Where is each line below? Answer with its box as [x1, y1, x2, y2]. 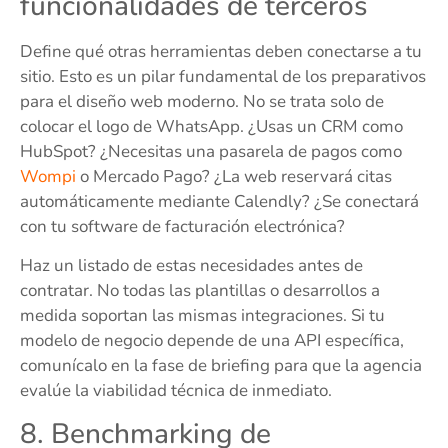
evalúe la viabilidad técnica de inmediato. [20, 379, 332, 403]
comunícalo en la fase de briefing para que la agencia [20, 354, 422, 378]
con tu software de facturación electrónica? [20, 214, 345, 238]
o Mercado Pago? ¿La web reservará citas [76, 164, 392, 188]
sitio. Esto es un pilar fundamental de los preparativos [20, 64, 426, 88]
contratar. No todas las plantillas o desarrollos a [20, 279, 380, 303]
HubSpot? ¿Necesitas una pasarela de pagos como [20, 139, 402, 163]
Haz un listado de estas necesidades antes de [20, 254, 363, 278]
